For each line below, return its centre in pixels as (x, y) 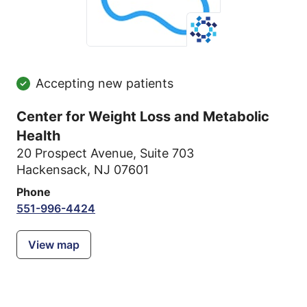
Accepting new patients (105, 83)
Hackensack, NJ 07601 (83, 170)
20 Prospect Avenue (75, 153)
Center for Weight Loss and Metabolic (143, 116)
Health (38, 136)
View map (54, 245)
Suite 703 (167, 153)
